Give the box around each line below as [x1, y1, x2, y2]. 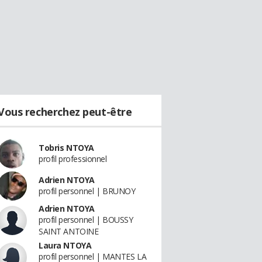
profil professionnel [39, 153, 107, 164]
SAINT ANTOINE [39, 226, 99, 237]
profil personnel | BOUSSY [39, 214, 133, 225]
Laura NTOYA [39, 240, 92, 251]
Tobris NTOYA [39, 142, 94, 153]
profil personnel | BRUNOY [39, 185, 136, 196]
